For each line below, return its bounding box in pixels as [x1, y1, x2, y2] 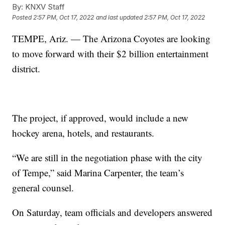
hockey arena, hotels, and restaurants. [12, 126, 155, 139]
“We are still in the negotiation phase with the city [12, 151, 203, 164]
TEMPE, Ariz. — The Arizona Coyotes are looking [12, 32, 211, 45]
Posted [12, 14, 34, 22]
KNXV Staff [23, 2, 65, 12]
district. [12, 62, 41, 75]
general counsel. [12, 181, 74, 194]
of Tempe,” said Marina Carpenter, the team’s [12, 166, 184, 179]
